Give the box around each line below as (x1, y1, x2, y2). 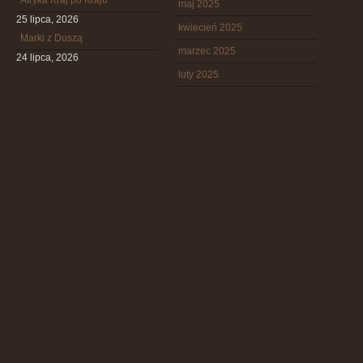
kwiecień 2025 (178, 22, 242, 33)
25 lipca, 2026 (16, 14, 79, 25)
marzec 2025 (178, 45, 236, 57)
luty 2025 (178, 69, 219, 80)
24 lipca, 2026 (16, 52, 79, 63)
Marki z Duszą (20, 32, 83, 44)
